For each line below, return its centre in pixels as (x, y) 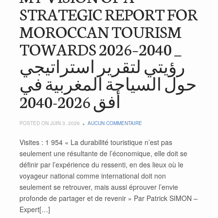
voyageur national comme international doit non (93, 175)
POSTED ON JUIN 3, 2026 (50, 123)
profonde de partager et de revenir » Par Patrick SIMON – (109, 198)
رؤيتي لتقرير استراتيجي (102, 66)
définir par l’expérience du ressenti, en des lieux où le (101, 164)
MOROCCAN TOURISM (100, 31)
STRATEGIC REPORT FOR (109, 13)
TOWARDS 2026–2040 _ (100, 48)
